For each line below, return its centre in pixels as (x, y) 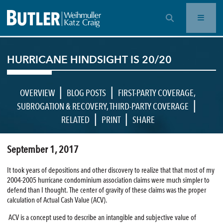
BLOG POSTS (86, 93)
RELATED (75, 119)
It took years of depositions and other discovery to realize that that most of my (111, 170)
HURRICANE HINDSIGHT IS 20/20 (89, 59)
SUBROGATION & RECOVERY (61, 106)
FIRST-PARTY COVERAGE (156, 93)
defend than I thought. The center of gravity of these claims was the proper (106, 190)
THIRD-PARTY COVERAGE (149, 106)
